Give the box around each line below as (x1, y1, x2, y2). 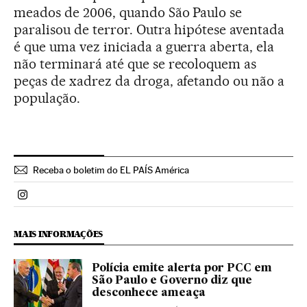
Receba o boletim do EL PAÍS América (33, 164, 189, 176)
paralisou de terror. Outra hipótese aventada (14, 21, 285, 38)
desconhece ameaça (92, 288, 206, 299)
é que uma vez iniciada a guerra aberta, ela (14, 38, 275, 56)
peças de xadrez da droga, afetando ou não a (14, 73, 285, 90)
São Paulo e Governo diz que (92, 275, 252, 287)
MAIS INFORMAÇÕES (14, 229, 103, 240)
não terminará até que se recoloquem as (14, 56, 257, 73)
